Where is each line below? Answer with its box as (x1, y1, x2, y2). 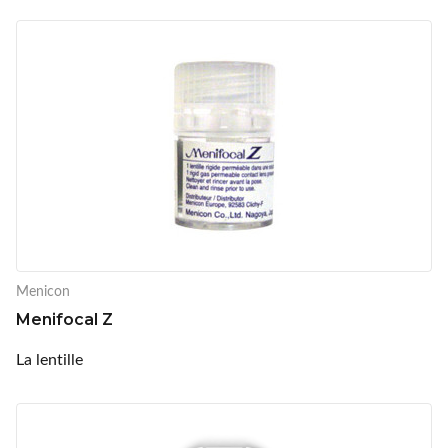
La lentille (16, 347, 83, 369)
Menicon (16, 280, 70, 300)
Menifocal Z (16, 309, 113, 329)
